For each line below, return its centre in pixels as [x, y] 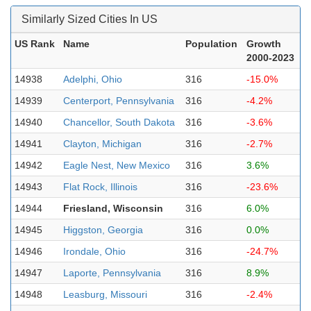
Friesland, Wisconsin [113, 208]
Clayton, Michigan [102, 144]
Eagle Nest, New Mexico [117, 165]
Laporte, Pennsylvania [112, 273]
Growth [264, 44]
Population [211, 44]
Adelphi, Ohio [93, 79]
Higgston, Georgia [103, 230]
